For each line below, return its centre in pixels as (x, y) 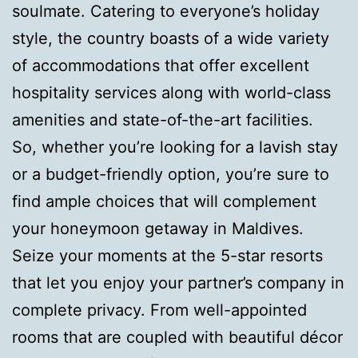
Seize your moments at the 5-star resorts (167, 255)
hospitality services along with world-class (171, 92)
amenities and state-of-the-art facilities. (165, 119)
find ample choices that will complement (164, 201)
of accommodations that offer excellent (161, 65)
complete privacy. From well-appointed (159, 310)
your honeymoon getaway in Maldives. (158, 228)
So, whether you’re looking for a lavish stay (175, 147)
